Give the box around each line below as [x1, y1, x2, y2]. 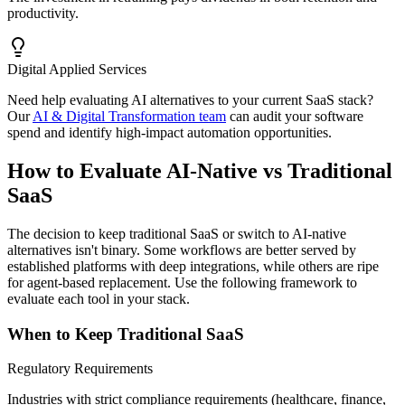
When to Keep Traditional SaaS [7, 324, 244, 344]
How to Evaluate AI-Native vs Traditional [7, 159, 392, 184]
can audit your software [230, 108, 363, 125]
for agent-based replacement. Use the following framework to [7, 274, 357, 290]
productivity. [7, 5, 79, 22]
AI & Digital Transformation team [33, 108, 226, 125]
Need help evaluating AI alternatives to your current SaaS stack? [7, 92, 373, 108]
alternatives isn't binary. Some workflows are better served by [7, 241, 356, 258]
